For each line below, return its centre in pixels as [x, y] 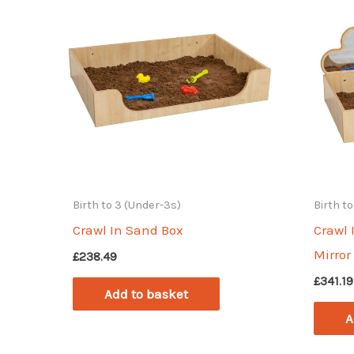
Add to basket [147, 294]
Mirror [333, 255]
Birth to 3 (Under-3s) [127, 205]
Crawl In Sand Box [128, 230]
